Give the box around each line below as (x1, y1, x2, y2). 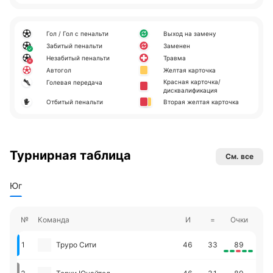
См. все (225, 152, 253, 161)
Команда (38, 215, 69, 224)
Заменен (163, 42, 190, 49)
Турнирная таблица (10, 148, 131, 163)
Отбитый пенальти (46, 98, 103, 105)
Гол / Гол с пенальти (46, 30, 108, 37)
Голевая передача (46, 79, 102, 86)
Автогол (46, 66, 71, 74)
